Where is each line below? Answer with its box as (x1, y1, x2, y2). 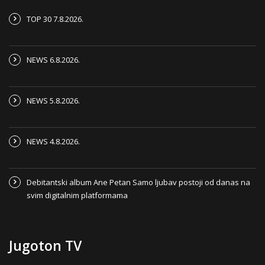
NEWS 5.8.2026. (27, 95, 80, 106)
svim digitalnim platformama (27, 189, 128, 201)
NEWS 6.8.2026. (27, 54, 80, 65)
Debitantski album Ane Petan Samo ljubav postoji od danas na (27, 176, 250, 188)
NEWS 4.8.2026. (27, 135, 80, 147)
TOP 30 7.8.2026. (27, 13, 83, 24)
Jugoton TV (9, 235, 82, 255)
